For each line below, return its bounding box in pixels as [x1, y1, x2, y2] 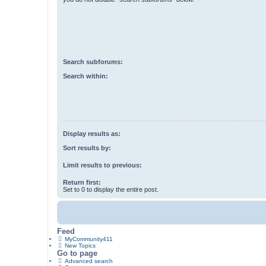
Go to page [57, 249, 97, 258]
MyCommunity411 [64, 236, 113, 243]
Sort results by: [63, 144, 111, 152]
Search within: [63, 72, 108, 80]
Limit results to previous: [63, 161, 142, 169]
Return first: [63, 179, 101, 186]
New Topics [64, 242, 96, 249]
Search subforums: [63, 58, 123, 65]
